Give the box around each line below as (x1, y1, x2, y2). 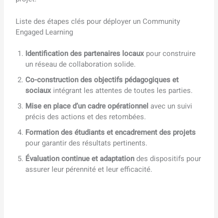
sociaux (25, 85, 52, 96)
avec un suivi (148, 101, 193, 112)
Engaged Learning (16, 26, 73, 37)
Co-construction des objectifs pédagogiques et (25, 74, 179, 86)
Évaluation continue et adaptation (25, 153, 135, 164)
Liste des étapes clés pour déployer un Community (16, 16, 181, 27)
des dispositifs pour (134, 153, 201, 164)
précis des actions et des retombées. (25, 111, 146, 123)
